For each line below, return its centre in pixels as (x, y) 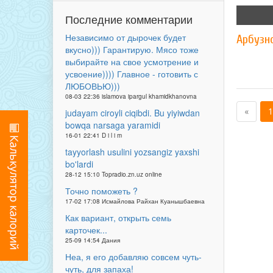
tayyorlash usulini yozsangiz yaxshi (132, 152)
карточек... (86, 230)
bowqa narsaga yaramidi (113, 125)
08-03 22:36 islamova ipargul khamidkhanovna (131, 96)
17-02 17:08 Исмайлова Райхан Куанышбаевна (135, 201)
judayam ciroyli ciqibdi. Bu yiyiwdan (133, 113)
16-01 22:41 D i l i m (94, 135)
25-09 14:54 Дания (93, 240)
